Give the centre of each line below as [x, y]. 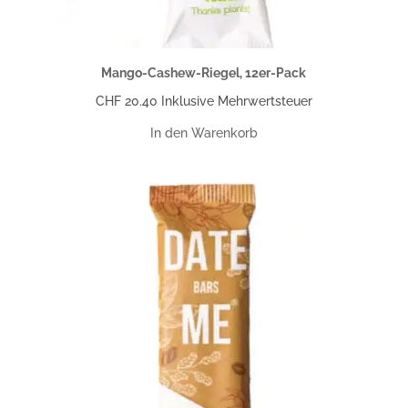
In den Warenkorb [204, 133]
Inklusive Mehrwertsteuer [236, 101]
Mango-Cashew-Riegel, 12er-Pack [204, 72]
